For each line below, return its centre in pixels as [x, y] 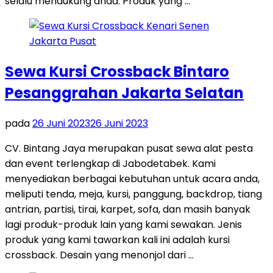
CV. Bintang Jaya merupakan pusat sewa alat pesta [129, 148]
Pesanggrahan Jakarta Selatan [124, 93]
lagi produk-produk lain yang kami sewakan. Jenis [123, 224]
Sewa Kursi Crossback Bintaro [117, 71]
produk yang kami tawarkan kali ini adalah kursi [117, 239]
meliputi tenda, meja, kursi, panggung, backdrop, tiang [133, 194]
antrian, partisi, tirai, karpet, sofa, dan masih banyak [128, 209]
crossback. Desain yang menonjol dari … [99, 255]
